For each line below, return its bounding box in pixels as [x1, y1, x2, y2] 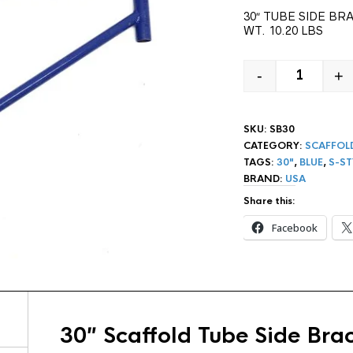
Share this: [243, 195, 295, 207]
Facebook [271, 221, 318, 235]
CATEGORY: [243, 139, 305, 152]
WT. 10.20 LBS [243, 24, 323, 37]
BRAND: [243, 173, 285, 185]
